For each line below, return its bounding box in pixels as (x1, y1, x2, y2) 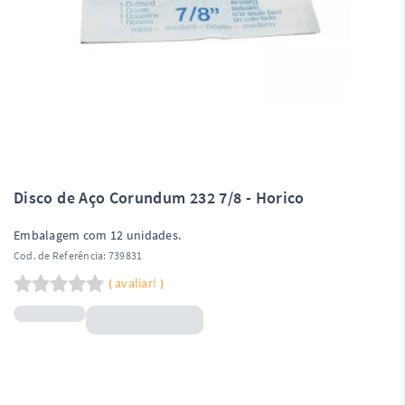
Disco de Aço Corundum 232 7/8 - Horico (14, 187, 305, 208)
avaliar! (114, 275, 160, 291)
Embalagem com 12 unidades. (14, 227, 182, 243)
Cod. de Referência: (14, 249, 107, 262)
